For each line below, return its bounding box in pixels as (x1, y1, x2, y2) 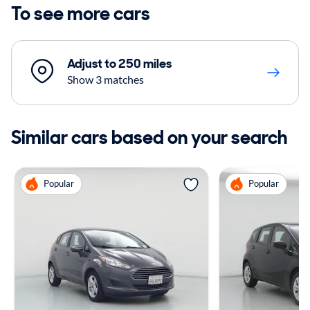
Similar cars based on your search (11, 125, 287, 149)
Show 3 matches (67, 72, 144, 86)
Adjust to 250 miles (67, 55, 172, 72)
